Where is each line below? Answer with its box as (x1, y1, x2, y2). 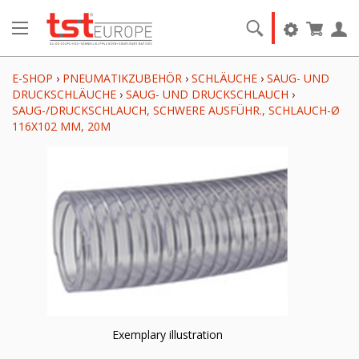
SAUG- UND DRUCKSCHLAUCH (126, 87, 288, 102)
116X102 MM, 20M (12, 119, 111, 134)
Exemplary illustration (112, 326, 223, 342)
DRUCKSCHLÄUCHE (12, 87, 116, 102)
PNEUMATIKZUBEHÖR (63, 71, 185, 86)
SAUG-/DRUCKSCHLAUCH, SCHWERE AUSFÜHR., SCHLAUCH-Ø (12, 103, 340, 118)
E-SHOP (12, 71, 53, 86)
